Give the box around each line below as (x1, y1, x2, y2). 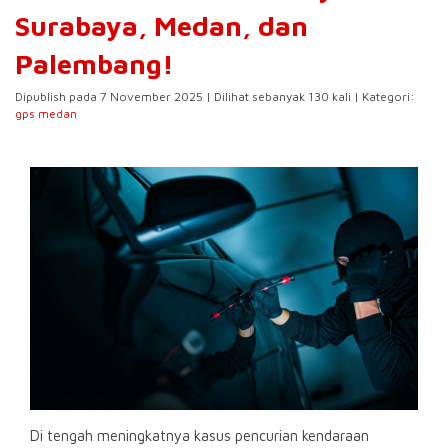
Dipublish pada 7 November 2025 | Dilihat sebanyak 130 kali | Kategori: (15, 89, 415, 104)
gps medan (15, 106, 77, 121)
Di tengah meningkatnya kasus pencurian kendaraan (30, 426, 369, 444)
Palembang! (15, 48, 174, 80)
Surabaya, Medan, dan (15, 10, 308, 42)
